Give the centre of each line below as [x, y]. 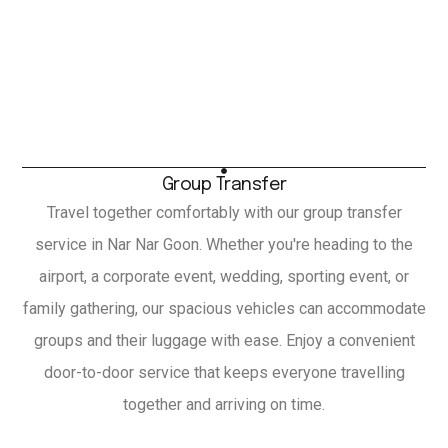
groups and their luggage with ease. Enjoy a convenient [224, 341]
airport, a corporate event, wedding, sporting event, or [224, 277]
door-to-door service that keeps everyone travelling [224, 373]
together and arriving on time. [224, 405]
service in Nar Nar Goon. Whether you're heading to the [224, 245]
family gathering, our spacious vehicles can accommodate [224, 309]
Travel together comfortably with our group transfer [224, 213]
